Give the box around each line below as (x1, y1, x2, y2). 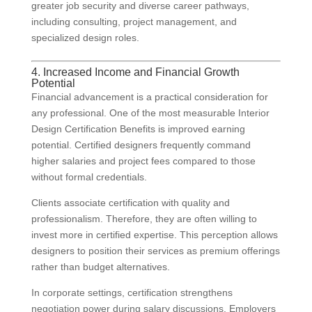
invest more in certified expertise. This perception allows (31, 229, 278, 241)
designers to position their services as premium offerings (31, 245, 280, 257)
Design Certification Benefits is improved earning (31, 123, 245, 135)
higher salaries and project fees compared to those (31, 155, 256, 167)
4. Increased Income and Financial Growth (31, 66, 240, 79)
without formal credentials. (31, 171, 147, 183)
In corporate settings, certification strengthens (31, 287, 233, 299)
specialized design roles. (31, 32, 139, 44)
